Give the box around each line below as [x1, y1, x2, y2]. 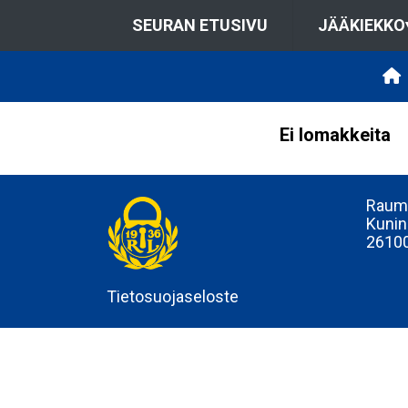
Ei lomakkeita [280, 124, 391, 146]
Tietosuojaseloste [107, 287, 239, 306]
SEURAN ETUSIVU [131, 15, 268, 35]
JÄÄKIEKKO [317, 15, 405, 35]
